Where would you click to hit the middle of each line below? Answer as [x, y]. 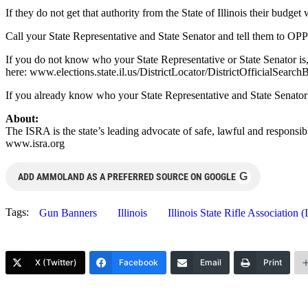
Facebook [139, 262]
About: [22, 118]
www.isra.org [35, 143]
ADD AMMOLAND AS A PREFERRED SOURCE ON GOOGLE [127, 176]
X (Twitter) [56, 262]
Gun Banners [68, 212]
